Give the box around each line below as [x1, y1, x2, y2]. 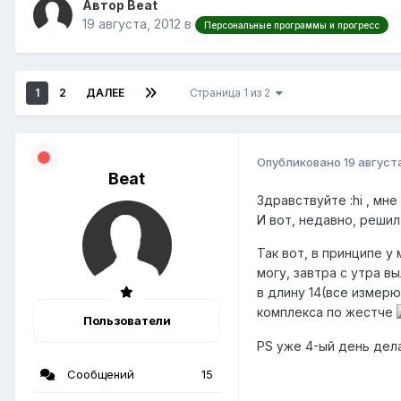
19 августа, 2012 [82, 16, 181, 32]
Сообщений [64, 367, 134, 382]
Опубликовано [257, 154, 344, 169]
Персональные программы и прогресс [204, 20, 380, 31]
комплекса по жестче [257, 304, 397, 320]
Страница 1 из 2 [190, 86, 276, 100]
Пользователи [82, 313, 171, 328]
